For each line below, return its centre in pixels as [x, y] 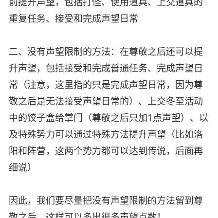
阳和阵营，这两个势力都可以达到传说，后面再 [106, 151]
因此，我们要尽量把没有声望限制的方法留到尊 [106, 200]
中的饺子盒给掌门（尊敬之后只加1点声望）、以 [108, 118]
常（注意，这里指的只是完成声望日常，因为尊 [106, 84]
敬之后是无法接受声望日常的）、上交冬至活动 [106, 101]
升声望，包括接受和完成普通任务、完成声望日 [106, 68]
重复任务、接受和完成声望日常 [73, 18]
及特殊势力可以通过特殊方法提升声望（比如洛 [106, 134]
